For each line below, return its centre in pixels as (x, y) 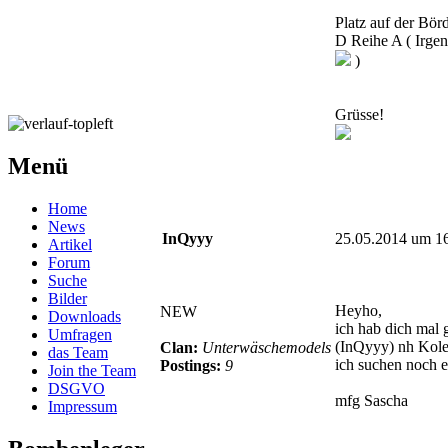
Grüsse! (359, 114)
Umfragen (80, 334)
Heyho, (358, 310)
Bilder (67, 298)
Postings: (192, 365)
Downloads (84, 316)
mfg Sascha (371, 400)
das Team (78, 352)
